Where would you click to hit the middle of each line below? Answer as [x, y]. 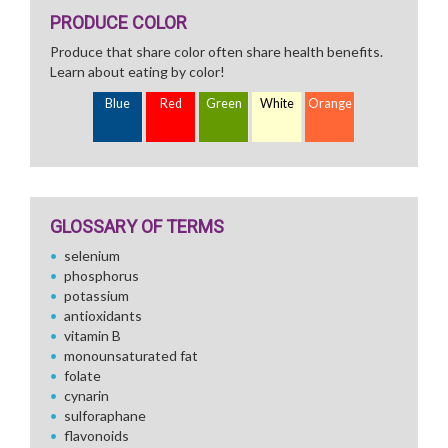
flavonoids [96, 435]
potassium [96, 295]
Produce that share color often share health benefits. [216, 51]
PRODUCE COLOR [118, 22]
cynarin [86, 395]
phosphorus [101, 275]
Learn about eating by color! [137, 71]
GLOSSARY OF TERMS [137, 226]
